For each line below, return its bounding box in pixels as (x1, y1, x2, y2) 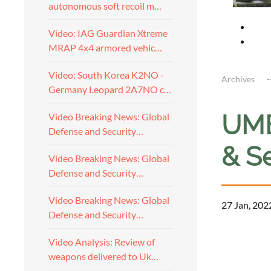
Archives (221, 73, 255, 84)
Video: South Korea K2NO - (48, 69, 164, 80)
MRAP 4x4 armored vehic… (48, 42, 162, 53)
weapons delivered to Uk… (48, 250, 158, 262)
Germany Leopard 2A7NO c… (48, 83, 171, 95)
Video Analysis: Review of (48, 236, 155, 247)
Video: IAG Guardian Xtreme (48, 27, 168, 39)
